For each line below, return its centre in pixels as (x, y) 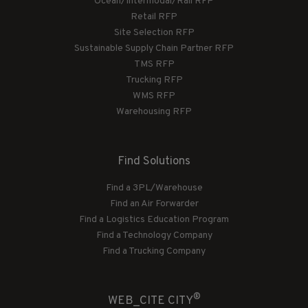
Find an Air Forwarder (154, 203)
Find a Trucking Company (154, 251)
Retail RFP (154, 16)
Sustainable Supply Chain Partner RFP (154, 48)
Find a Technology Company (154, 235)
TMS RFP (154, 64)
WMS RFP (154, 96)
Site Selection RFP (154, 32)
